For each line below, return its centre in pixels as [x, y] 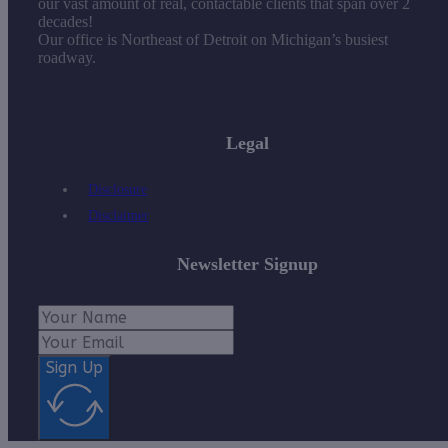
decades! [65, 21]
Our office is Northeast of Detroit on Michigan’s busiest [213, 39]
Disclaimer [118, 215]
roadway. [67, 57]
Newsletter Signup [247, 263]
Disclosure [117, 189]
